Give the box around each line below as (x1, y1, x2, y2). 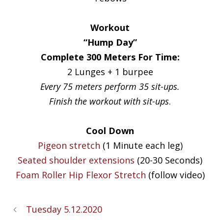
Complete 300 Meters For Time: (40, 51, 180, 63)
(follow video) (145, 168, 205, 181)
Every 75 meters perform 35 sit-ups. (40, 80, 180, 92)
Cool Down (86, 124, 134, 137)
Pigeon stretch (37, 139, 100, 151)
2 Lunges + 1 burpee (67, 65, 153, 78)
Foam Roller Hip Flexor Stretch (15, 168, 146, 181)
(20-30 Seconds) (135, 154, 202, 166)
